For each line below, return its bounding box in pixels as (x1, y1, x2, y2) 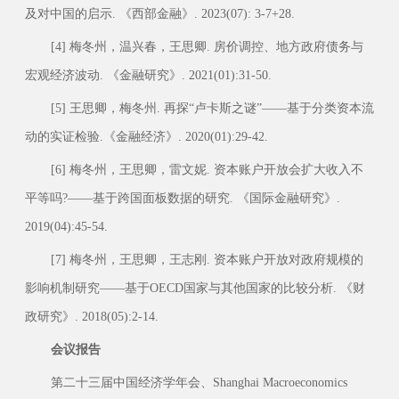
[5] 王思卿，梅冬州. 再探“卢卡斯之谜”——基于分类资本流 (50, 100, 374, 115)
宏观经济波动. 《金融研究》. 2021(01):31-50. (24, 67, 272, 82)
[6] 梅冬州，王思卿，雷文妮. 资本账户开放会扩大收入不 (50, 161, 363, 176)
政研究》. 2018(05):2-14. (24, 308, 159, 323)
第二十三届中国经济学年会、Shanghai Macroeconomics (50, 374, 347, 389)
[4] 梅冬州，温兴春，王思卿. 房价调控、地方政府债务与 (50, 38, 363, 53)
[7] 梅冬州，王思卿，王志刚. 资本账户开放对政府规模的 (50, 251, 363, 266)
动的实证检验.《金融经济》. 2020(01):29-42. (24, 128, 268, 143)
